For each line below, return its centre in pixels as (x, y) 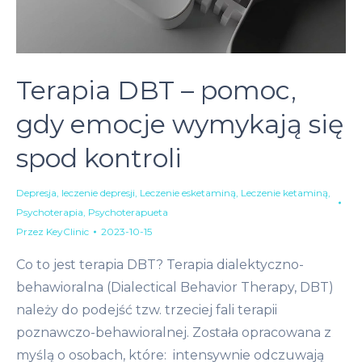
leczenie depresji (98, 193)
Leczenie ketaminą (284, 193)
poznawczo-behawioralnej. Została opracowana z (174, 333)
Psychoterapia (50, 213)
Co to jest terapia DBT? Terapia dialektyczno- (160, 265)
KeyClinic (67, 232)
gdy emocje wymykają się (180, 124)
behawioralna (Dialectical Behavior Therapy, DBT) (175, 288)
